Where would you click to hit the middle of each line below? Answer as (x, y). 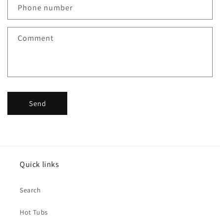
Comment (36, 38)
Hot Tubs (34, 212)
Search (30, 190)
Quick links (40, 165)
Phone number (45, 8)
